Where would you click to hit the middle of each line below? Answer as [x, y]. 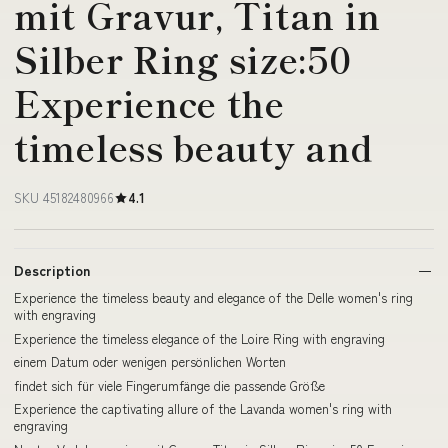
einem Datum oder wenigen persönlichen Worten [150, 361]
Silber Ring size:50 [183, 58]
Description [52, 270]
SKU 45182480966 [64, 197]
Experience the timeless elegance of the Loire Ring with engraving [199, 338]
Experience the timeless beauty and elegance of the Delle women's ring [213, 297]
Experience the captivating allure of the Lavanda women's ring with [203, 408]
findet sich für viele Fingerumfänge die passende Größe [169, 385]
